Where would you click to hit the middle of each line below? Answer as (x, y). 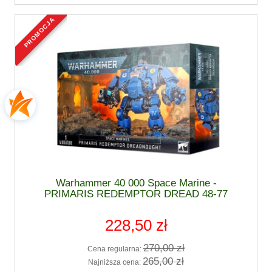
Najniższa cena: (115, 262)
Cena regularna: (115, 249)
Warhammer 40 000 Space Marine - (136, 183)
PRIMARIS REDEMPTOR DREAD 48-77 (136, 194)
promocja (41, 20)
